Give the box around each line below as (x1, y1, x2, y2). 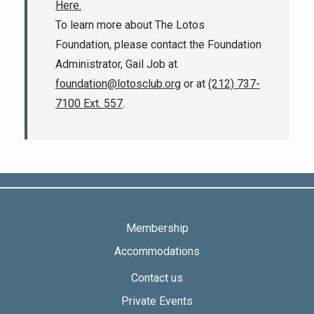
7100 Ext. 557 (55, 97, 123, 111)
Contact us (131, 271, 183, 285)
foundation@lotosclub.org (55, 77, 181, 91)
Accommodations (114, 244, 200, 258)
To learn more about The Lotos (55, 18, 205, 32)
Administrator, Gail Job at (55, 57, 177, 71)
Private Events (121, 294, 193, 308)
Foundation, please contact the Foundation (55, 38, 261, 52)
